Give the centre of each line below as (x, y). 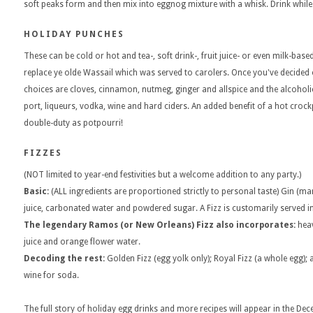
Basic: (36, 191)
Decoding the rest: (64, 259)
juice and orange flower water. (82, 242)
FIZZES (43, 153)
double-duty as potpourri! (73, 123)
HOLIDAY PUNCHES (74, 34)
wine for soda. (51, 275)
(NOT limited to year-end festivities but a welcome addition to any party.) (162, 175)
